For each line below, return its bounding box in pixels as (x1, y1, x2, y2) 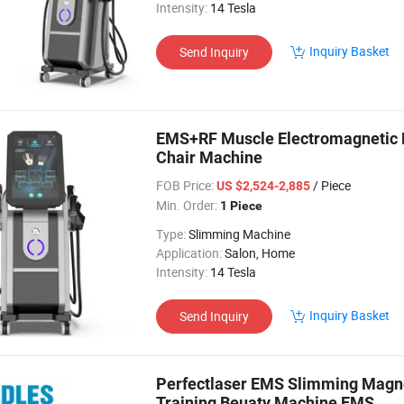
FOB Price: (156, 177, 214, 194)
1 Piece (220, 198, 262, 213)
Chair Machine (156, 148, 262, 167)
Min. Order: (156, 197, 217, 214)
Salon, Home (225, 244, 295, 262)
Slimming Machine (188, 225, 290, 243)
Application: (156, 244, 222, 262)
